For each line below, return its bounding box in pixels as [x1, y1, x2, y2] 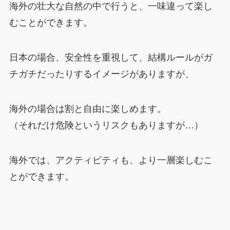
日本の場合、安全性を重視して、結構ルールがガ [9, 50, 213, 64]
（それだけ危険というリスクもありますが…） [9, 117, 203, 131]
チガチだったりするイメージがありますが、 [9, 66, 194, 80]
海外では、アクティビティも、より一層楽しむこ [9, 152, 213, 166]
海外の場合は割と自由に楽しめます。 [9, 101, 166, 114]
